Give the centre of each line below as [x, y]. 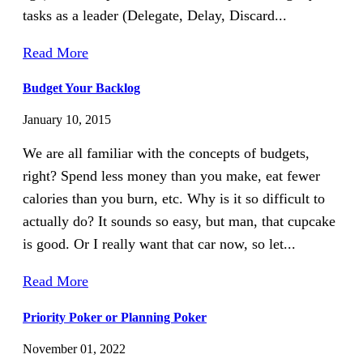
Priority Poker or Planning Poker [115, 317]
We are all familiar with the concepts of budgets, [166, 154]
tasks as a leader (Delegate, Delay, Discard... [155, 15]
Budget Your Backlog [81, 88]
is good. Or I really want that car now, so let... [159, 244]
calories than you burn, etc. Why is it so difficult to [174, 199]
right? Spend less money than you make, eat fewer [171, 176]
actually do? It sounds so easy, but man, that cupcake [179, 222]
